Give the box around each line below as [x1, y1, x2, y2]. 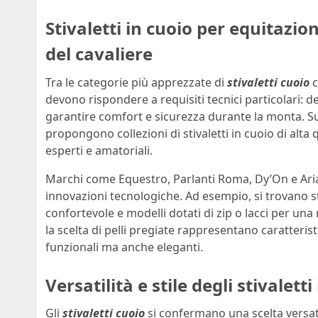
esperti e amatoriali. [45, 142, 153, 158]
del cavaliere [45, 42, 153, 65]
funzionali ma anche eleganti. [45, 238, 203, 255]
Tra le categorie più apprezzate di [45, 74, 227, 90]
